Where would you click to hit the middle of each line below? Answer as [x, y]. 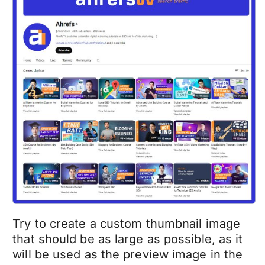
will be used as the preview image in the [128, 254]
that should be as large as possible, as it [128, 239]
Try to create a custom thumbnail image [127, 223]
